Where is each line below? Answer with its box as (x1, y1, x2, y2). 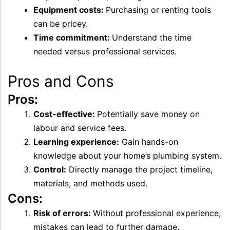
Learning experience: (33, 137, 119, 147)
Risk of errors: (33, 208, 93, 218)
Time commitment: (33, 32, 112, 43)
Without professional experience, (93, 208, 221, 218)
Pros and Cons (8, 72, 114, 90)
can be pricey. (33, 18, 88, 29)
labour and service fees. (33, 123, 126, 133)
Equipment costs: (33, 5, 106, 15)
